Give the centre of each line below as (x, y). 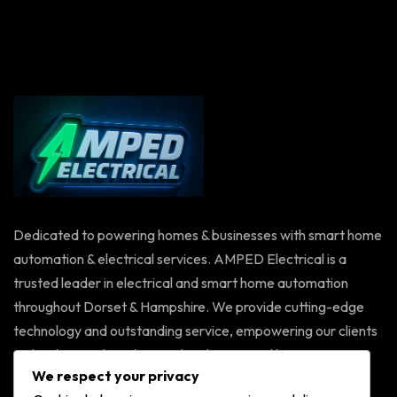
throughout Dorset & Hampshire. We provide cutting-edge (189, 306)
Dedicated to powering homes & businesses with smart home (198, 234)
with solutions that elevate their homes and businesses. (179, 354)
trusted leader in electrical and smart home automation (181, 282)
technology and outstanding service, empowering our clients (195, 330)
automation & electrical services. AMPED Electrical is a (180, 258)
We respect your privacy (116, 376)
